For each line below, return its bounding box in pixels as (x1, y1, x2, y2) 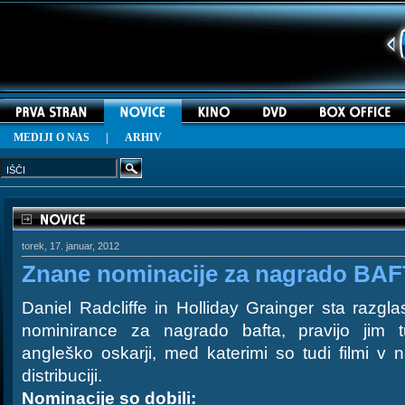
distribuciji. (22, 366, 102, 385)
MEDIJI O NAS (14, 131, 89, 144)
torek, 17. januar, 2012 (22, 240, 119, 251)
